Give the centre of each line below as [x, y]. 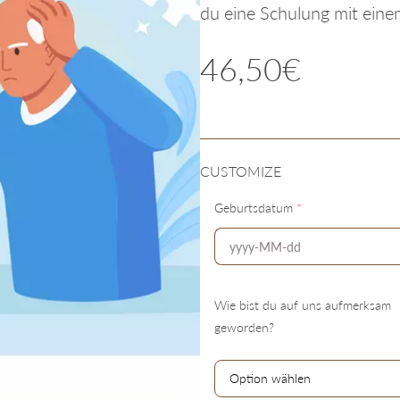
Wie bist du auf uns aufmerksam [303, 305]
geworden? [244, 327]
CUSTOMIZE [241, 171]
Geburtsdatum [255, 208]
